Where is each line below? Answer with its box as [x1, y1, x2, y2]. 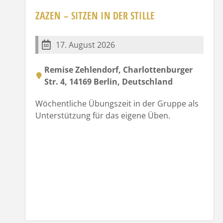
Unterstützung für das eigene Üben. [35, 110, 170, 121]
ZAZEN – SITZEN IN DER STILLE [35, 8, 155, 22]
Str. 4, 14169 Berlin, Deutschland [44, 76, 173, 87]
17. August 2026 [56, 39, 115, 50]
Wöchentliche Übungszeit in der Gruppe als [35, 98, 199, 109]
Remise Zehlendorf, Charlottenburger [44, 64, 193, 75]
